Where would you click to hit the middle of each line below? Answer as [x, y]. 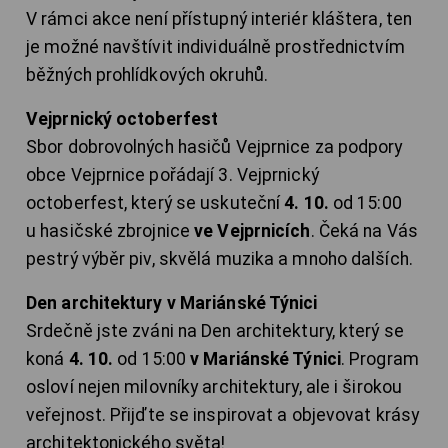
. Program [379, 359]
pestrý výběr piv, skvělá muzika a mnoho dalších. [219, 259]
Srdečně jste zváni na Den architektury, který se [215, 331]
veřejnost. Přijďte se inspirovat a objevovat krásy [223, 415]
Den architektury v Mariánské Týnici [172, 303]
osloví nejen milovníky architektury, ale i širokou [214, 387]
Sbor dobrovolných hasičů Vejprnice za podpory [214, 147]
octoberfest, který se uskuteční [155, 203]
